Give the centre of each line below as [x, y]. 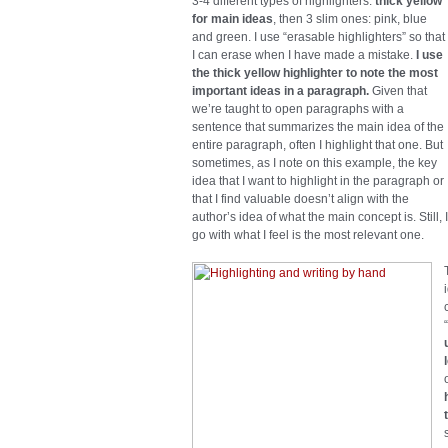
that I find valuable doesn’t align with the [300, 199]
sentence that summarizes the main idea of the [318, 127]
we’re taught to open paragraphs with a [298, 109]
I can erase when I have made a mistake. [304, 55]
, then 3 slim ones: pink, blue [350, 19]
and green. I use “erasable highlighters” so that [318, 37]
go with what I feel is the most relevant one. [308, 235]
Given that [398, 91]
